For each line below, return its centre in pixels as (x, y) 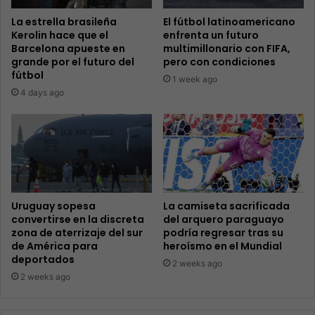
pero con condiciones (219, 62)
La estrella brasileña (64, 21)
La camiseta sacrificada (226, 206)
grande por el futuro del (73, 62)
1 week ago (195, 79)
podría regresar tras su (223, 233)
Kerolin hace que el (60, 35)
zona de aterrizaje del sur (77, 233)
